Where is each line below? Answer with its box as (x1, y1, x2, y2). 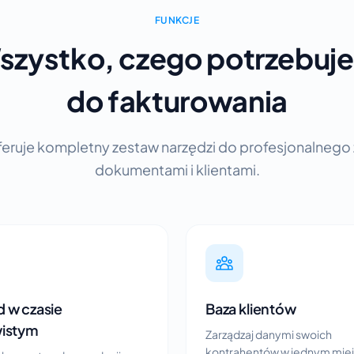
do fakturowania (66, 83, 288, 119)
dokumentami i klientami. (94, 160, 260, 179)
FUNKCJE (154, 14, 200, 27)
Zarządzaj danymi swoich (205, 327, 332, 342)
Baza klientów (205, 299, 296, 318)
